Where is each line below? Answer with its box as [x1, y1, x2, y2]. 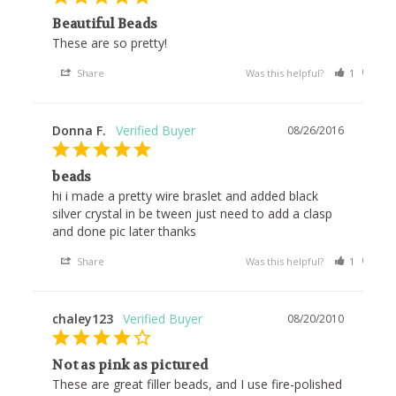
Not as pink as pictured [52, 356, 209, 375]
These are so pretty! [52, 34, 171, 52]
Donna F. [52, 122, 107, 140]
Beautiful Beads [52, 15, 158, 34]
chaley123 [52, 310, 114, 328]
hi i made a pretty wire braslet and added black [52, 187, 319, 205]
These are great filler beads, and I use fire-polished [52, 376, 343, 393]
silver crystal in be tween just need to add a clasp [52, 205, 333, 223]
